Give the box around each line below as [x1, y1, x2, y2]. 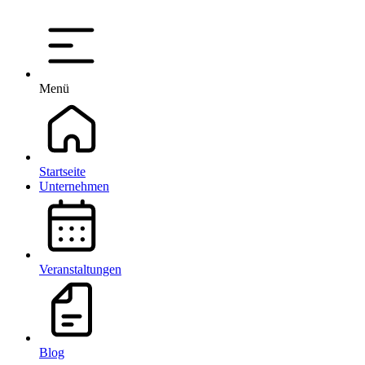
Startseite [39, 165, 86, 178]
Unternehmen [39, 179, 109, 193]
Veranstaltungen [39, 262, 121, 276]
